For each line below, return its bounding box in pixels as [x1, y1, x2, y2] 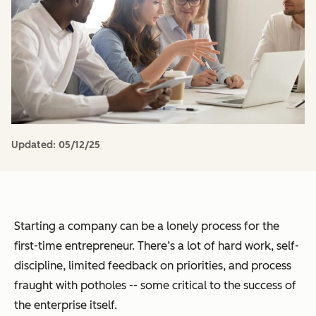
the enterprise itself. [14, 298, 117, 312]
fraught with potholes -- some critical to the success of [14, 278, 296, 292]
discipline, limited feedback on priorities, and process [14, 258, 291, 272]
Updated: [11, 138, 59, 151]
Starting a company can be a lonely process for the [14, 219, 279, 233]
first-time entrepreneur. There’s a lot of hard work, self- [14, 238, 299, 253]
